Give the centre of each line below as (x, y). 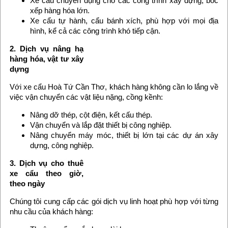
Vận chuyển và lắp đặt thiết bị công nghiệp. (101, 125)
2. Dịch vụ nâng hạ (46, 49)
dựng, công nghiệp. (62, 145)
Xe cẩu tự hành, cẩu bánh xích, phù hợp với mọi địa (124, 21)
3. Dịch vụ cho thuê (46, 163)
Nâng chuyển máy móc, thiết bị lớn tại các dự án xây (124, 135)
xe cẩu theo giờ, (46, 173)
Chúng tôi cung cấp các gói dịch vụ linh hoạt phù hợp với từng (114, 201)
